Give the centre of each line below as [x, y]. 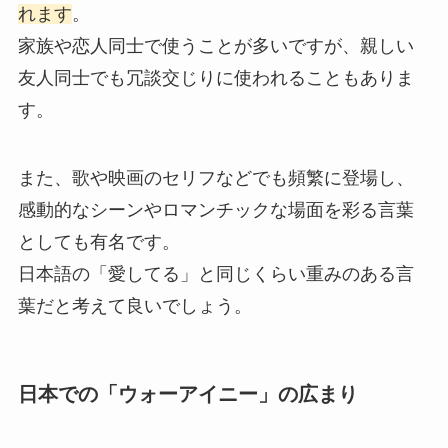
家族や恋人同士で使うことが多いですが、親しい [215, 45]
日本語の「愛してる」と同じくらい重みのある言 [215, 273]
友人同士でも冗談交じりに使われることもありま [215, 77]
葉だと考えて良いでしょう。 [134, 305]
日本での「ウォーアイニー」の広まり [187, 393]
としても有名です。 [98, 241]
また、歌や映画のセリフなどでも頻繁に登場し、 [215, 177]
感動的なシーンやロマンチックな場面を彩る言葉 [215, 209]
